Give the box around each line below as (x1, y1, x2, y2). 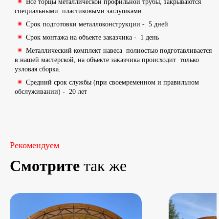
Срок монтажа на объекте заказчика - (26, 34, 140, 42)
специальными (15, 7, 62, 15)
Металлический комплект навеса (26, 47, 126, 55)
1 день (140, 34, 159, 42)
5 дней (149, 21, 168, 28)
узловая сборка (15, 66, 59, 73)
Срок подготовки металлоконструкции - (26, 21, 149, 28)
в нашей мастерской (15, 56, 74, 64)
